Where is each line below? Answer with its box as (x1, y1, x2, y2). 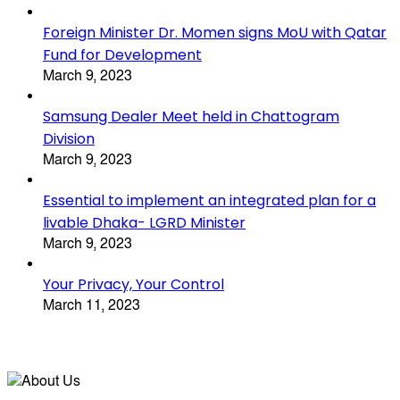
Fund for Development (43, 45, 202, 66)
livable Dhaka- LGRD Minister (43, 212, 246, 234)
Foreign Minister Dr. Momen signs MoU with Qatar (43, 22, 387, 44)
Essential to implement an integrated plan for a (43, 190, 376, 212)
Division (43, 129, 95, 150)
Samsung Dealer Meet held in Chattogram (43, 106, 339, 128)
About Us (7, 350, 71, 371)
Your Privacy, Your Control (43, 274, 224, 296)
